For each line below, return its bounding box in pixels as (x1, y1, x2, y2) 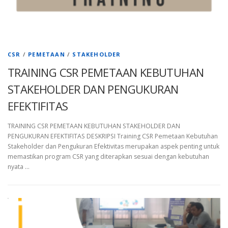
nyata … (8, 162, 30, 171)
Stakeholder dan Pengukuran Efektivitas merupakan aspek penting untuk (8, 141, 219, 151)
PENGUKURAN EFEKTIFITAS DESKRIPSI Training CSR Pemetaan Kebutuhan (8, 131, 218, 140)
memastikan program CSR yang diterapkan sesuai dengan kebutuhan (8, 152, 209, 161)
